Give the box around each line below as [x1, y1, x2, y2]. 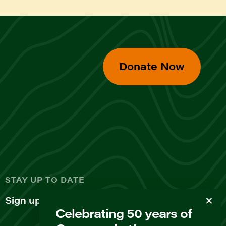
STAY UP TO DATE [5, 174, 85, 185]
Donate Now [119, 59, 185, 73]
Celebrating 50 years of [55, 205, 192, 221]
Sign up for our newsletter [5, 194, 128, 206]
